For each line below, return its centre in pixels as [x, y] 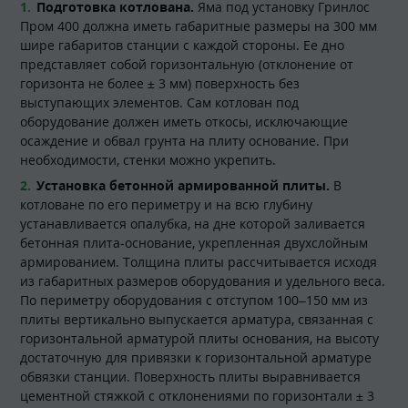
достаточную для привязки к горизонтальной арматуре [196, 358]
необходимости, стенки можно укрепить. [148, 160]
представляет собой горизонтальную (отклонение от [187, 65]
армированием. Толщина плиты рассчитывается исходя [199, 262]
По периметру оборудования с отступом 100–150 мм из [194, 301]
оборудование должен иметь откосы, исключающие [184, 122]
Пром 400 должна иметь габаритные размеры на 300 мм [199, 26]
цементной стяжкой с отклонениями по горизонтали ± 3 [197, 396]
